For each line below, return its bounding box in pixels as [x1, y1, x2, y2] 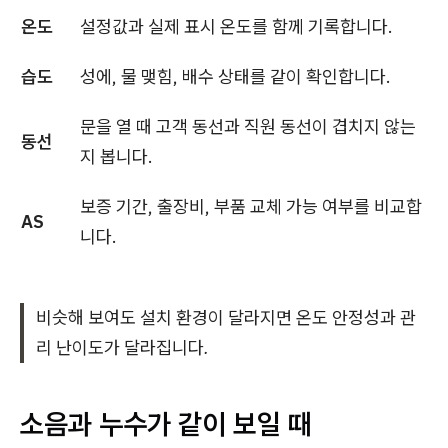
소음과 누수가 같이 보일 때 [20, 405, 312, 442]
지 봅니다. [80, 145, 153, 168]
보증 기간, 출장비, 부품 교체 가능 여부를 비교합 [80, 195, 422, 218]
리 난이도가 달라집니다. [36, 336, 209, 359]
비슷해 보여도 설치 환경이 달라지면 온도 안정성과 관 [36, 306, 416, 329]
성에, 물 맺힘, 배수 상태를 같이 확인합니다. [80, 65, 391, 88]
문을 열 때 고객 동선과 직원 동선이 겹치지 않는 [80, 115, 416, 138]
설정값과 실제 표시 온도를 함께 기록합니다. [80, 15, 393, 38]
